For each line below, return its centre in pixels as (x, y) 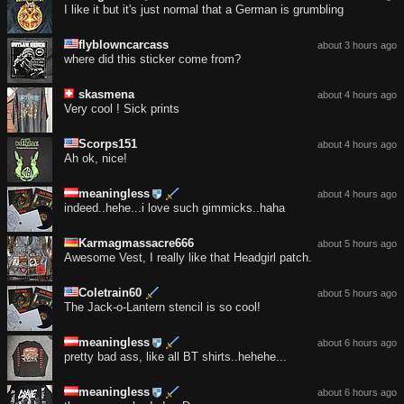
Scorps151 (108, 144)
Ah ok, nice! (96, 159)
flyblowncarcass (124, 45)
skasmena (106, 95)
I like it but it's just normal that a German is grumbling (204, 10)
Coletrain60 (110, 293)
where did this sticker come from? (152, 60)
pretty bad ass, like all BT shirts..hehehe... (175, 357)
